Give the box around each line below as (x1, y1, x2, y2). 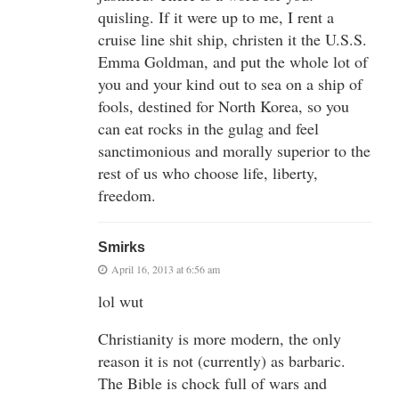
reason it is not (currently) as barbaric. (98, 349, 346, 371)
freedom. (98, 183, 156, 206)
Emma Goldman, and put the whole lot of (98, 50, 368, 72)
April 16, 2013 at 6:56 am (111, 261, 220, 276)
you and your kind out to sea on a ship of (98, 72, 362, 94)
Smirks (98, 239, 145, 255)
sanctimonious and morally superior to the (98, 139, 370, 161)
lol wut (98, 289, 143, 312)
